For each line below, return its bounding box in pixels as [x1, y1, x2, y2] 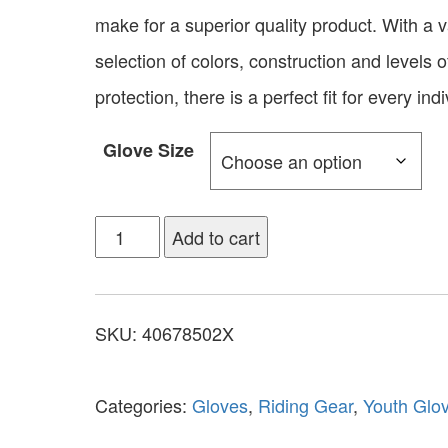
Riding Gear [257, 391, 353, 418]
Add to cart [172, 223, 261, 250]
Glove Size [102, 136, 194, 163]
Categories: [94, 391, 192, 418]
